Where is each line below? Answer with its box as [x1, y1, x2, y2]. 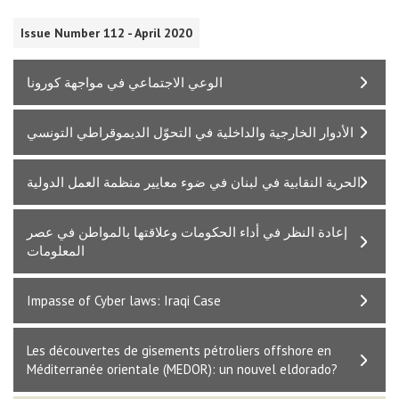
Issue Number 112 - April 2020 [20, 24, 192, 41]
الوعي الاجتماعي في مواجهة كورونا [27, 73, 223, 91]
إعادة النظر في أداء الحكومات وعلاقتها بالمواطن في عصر [27, 223, 347, 240]
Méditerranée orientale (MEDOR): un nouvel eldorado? [27, 360, 338, 378]
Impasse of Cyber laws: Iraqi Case [27, 291, 221, 309]
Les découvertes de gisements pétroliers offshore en [27, 341, 331, 359]
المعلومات [27, 241, 85, 259]
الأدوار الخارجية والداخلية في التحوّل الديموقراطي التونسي [27, 123, 354, 141]
